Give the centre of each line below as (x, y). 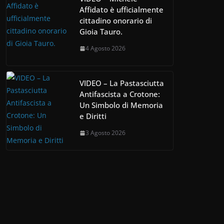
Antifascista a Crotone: (120, 94)
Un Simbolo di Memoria (121, 105)
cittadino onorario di (116, 21)
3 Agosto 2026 (105, 133)
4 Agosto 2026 (105, 48)
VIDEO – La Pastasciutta (122, 83)
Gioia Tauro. (101, 32)
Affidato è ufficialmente (121, 10)
